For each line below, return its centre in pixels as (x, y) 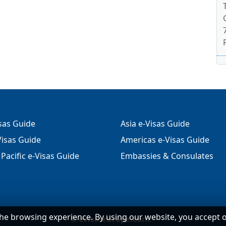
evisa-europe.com (114, 219)
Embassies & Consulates (167, 156)
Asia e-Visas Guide (155, 124)
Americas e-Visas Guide (165, 140)
